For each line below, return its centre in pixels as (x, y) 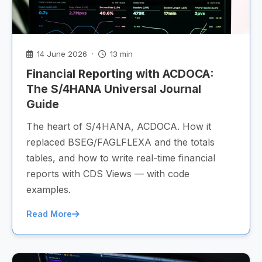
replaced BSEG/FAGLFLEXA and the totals (120, 142)
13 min (120, 54)
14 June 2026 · (66, 54)
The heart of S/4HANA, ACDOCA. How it (119, 126)
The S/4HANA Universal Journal (114, 89)
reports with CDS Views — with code (108, 174)
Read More (49, 214)
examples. (49, 189)
